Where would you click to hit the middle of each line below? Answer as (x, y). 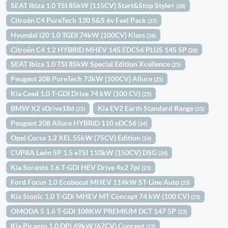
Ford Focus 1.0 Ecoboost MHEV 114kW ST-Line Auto (96, 182)
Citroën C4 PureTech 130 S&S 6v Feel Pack (79, 20)
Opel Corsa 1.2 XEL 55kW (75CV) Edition (77, 137)
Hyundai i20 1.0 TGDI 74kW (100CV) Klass (79, 35)
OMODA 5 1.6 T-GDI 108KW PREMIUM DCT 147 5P (94, 211)
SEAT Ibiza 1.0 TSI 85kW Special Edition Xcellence (91, 64)
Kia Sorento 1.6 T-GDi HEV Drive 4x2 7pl (76, 167)
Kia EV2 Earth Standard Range (147, 108)
